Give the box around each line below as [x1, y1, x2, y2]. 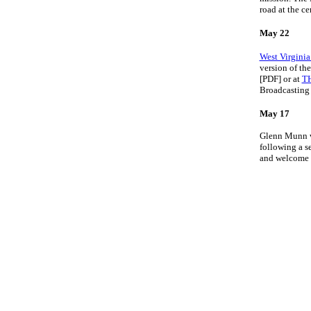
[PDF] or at [259, 74, 302, 84]
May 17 [259, 108, 289, 119]
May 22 [259, 28, 289, 38]
